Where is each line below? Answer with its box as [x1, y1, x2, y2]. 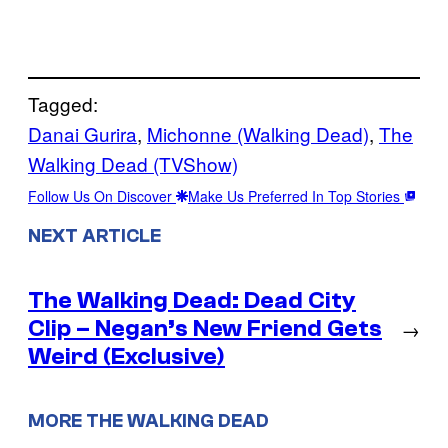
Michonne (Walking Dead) [147, 119, 369, 147]
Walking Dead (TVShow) [28, 149, 238, 177]
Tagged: [28, 89, 98, 117]
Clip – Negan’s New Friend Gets [28, 314, 382, 342]
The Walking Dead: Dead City [28, 286, 356, 314]
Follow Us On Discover [28, 185, 176, 206]
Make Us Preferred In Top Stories [188, 185, 404, 206]
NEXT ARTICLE [28, 224, 161, 247]
